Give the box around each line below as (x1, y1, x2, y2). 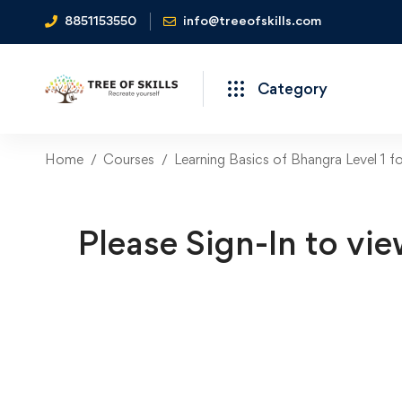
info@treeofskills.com (183, 12, 321, 28)
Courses (103, 151, 154, 168)
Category (258, 79, 328, 98)
